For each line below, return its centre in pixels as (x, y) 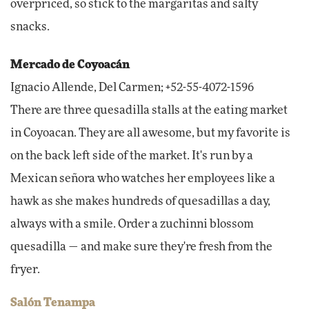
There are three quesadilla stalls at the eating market (149, 111)
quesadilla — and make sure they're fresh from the (141, 247)
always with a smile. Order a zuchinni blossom (132, 225)
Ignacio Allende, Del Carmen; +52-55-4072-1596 (132, 88)
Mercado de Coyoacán (70, 65)
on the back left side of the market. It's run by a (132, 156)
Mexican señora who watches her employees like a (143, 179)
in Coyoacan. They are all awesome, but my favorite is (150, 133)
